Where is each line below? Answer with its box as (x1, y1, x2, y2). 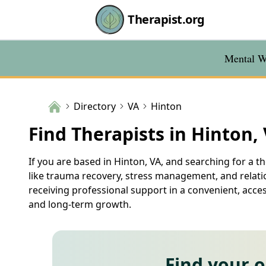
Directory (74, 99, 116, 113)
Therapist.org (128, 11, 205, 27)
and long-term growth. (28, 197, 131, 211)
